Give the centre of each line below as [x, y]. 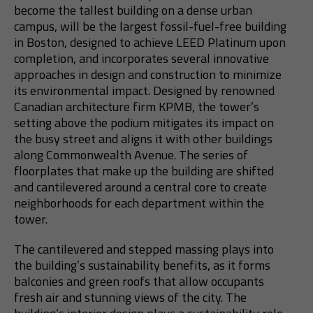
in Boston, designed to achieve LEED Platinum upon [150, 42]
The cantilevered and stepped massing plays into [144, 249]
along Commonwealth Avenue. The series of [131, 154]
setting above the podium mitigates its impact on [144, 122]
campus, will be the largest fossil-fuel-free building [150, 26]
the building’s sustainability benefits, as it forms [142, 265]
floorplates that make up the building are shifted [144, 170]
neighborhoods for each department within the [139, 203]
